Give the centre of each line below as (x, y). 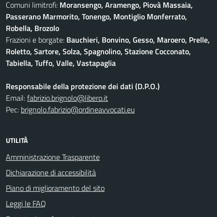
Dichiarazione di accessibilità (51, 172)
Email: (16, 98)
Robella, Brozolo (32, 28)
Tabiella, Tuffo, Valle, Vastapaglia (61, 63)
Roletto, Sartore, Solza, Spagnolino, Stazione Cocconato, (98, 51)
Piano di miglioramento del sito (55, 188)
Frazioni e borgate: (36, 40)
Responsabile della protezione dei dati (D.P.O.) (83, 86)
